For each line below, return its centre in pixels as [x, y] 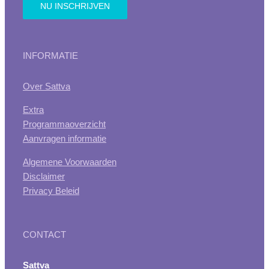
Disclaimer [44, 176]
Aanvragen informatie [65, 138]
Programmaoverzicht [64, 124]
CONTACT [44, 234]
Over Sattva [47, 86]
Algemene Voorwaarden [70, 162]
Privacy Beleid [51, 190]
